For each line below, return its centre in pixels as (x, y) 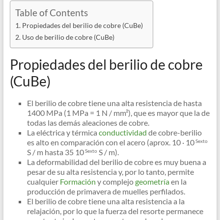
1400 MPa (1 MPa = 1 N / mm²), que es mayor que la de (118, 113)
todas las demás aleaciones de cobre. (88, 123)
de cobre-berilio (174, 133)
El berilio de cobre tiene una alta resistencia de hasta (114, 103)
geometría (151, 182)
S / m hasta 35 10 (55, 152)
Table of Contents (51, 13)
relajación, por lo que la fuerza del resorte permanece (115, 211)
